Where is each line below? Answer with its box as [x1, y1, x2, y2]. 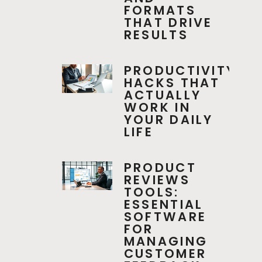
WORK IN [123, 99, 191, 116]
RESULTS [123, 26, 188, 44]
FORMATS [123, 2, 196, 19]
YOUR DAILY [123, 111, 213, 129]
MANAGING [123, 233, 208, 250]
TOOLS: [123, 184, 180, 201]
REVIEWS [123, 171, 190, 189]
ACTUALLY [123, 87, 202, 104]
